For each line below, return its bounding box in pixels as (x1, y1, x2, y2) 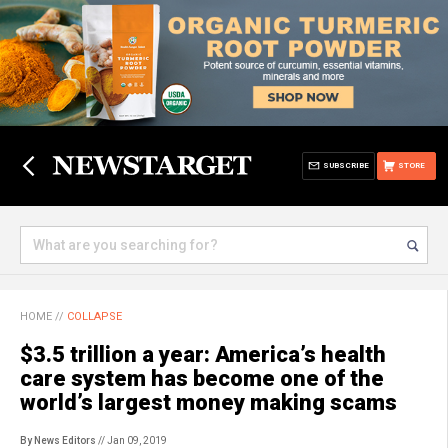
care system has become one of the (20, 366, 384, 391)
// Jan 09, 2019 (96, 435, 167, 446)
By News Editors (20, 435, 96, 446)
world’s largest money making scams (20, 390, 397, 415)
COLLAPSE (67, 310, 122, 323)
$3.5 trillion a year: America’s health (20, 342, 386, 367)
